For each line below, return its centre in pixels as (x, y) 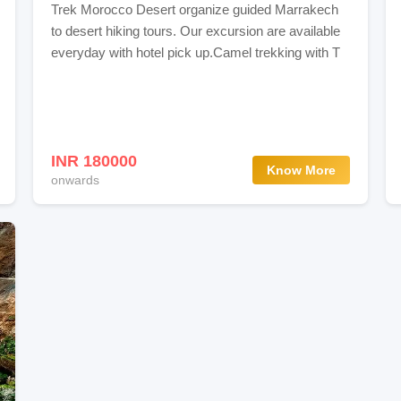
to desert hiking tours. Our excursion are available (195, 30)
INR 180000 (94, 162)
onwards (75, 179)
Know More (302, 170)
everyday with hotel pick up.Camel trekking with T (195, 52)
